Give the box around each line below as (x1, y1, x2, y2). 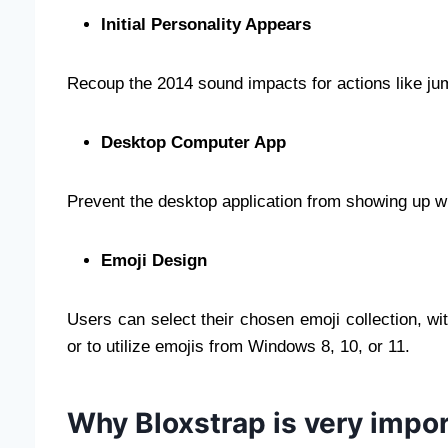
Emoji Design (101, 250, 207, 270)
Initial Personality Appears (101, 14, 311, 34)
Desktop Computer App (101, 132, 286, 152)
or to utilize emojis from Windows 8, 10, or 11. (67, 336, 410, 356)
